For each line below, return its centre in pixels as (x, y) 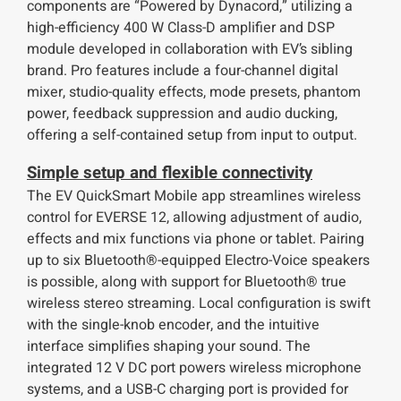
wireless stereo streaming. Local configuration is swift (199, 303)
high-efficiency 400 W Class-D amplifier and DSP (181, 27)
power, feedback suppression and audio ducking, (182, 113)
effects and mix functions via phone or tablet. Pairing (196, 239)
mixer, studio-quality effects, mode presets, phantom (194, 92)
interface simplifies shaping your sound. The (169, 346)
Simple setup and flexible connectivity (170, 172)
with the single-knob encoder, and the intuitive (173, 324)
